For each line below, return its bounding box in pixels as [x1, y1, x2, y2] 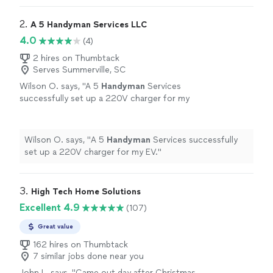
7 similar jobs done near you [33, 251, 144, 261]
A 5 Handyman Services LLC [30, 19, 147, 30]
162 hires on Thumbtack [33, 239, 128, 250]
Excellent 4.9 [19, 202, 80, 213]
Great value [38, 222, 73, 230]
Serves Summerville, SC [33, 65, 126, 75]
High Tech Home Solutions [31, 186, 141, 197]
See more [38, 105, 76, 116]
